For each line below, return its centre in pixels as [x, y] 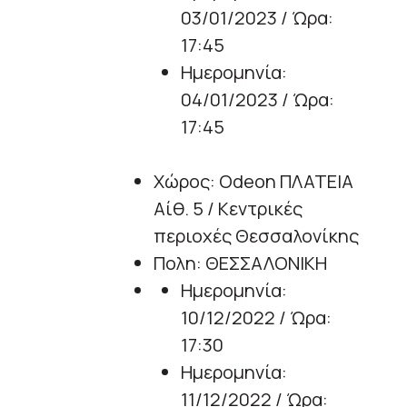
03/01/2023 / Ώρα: [257, 18]
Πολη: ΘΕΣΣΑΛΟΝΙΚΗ [240, 263]
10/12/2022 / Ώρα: [256, 318]
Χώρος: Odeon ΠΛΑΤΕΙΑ [253, 182]
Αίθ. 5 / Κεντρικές [228, 209]
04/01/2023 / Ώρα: [258, 100]
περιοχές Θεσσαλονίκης [256, 236]
